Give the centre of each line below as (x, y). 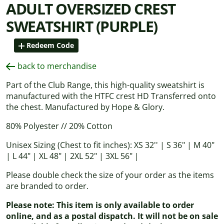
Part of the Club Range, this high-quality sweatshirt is (105, 85)
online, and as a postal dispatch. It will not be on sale (112, 216)
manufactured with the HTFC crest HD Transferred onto (111, 96)
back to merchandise (57, 66)
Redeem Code (50, 45)
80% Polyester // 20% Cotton (59, 126)
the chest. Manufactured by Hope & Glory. (85, 107)
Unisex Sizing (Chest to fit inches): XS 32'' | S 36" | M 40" (110, 145)
